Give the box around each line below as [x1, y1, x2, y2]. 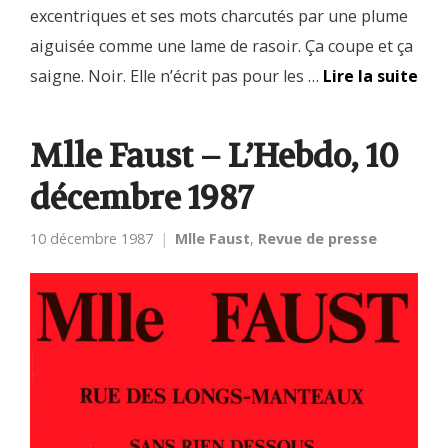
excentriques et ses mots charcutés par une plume [30, 5, 408, 27]
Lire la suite [323, 65, 418, 87]
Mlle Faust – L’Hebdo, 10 [30, 136, 399, 177]
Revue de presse [258, 229, 377, 248]
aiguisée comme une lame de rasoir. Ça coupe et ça [30, 35, 413, 57]
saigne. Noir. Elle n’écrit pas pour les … [30, 65, 323, 87]
